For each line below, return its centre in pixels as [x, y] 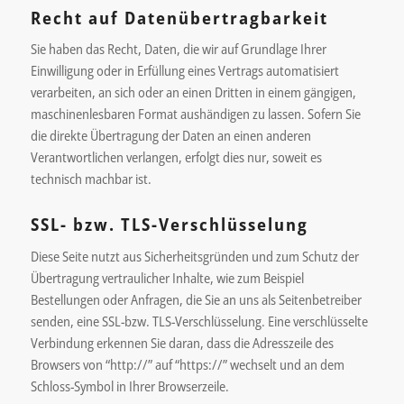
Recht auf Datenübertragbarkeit [179, 18]
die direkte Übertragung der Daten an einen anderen [170, 136]
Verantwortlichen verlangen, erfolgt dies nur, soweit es [176, 157]
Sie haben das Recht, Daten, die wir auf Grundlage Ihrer [178, 49]
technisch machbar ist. [91, 179]
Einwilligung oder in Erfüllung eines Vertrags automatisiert [184, 71]
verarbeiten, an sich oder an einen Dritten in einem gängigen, [193, 92]
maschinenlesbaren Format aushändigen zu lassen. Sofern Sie [195, 114]
